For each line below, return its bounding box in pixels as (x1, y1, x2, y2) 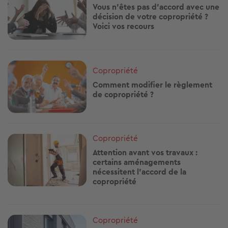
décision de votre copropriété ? (93, 10, 209, 22)
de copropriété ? (93, 89, 154, 101)
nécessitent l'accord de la (93, 165, 187, 178)
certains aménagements (93, 156, 181, 168)
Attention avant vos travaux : (93, 146, 198, 158)
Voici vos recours (93, 20, 155, 32)
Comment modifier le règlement (93, 79, 213, 91)
